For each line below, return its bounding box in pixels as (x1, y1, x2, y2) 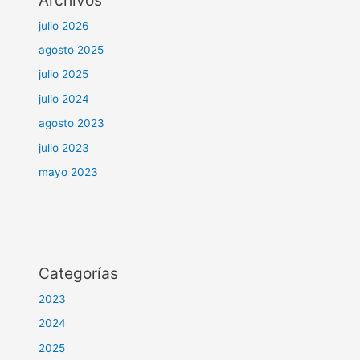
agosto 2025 (39, 43, 104, 56)
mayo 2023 (39, 165, 99, 178)
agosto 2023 (39, 117, 105, 130)
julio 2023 (39, 141, 90, 154)
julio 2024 (39, 92, 90, 105)
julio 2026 (39, 18, 90, 32)
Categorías (39, 263, 119, 283)
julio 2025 (39, 67, 89, 81)
